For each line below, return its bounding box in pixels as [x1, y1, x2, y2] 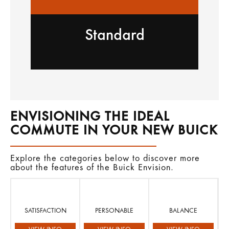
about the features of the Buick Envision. [10, 163, 174, 173]
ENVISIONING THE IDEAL [10, 110, 170, 124]
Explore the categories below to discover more [10, 154, 200, 164]
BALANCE [169, 208, 198, 214]
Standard [84, 28, 145, 44]
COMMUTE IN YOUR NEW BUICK [10, 124, 218, 138]
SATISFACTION [24, 208, 66, 214]
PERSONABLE [95, 208, 134, 214]
